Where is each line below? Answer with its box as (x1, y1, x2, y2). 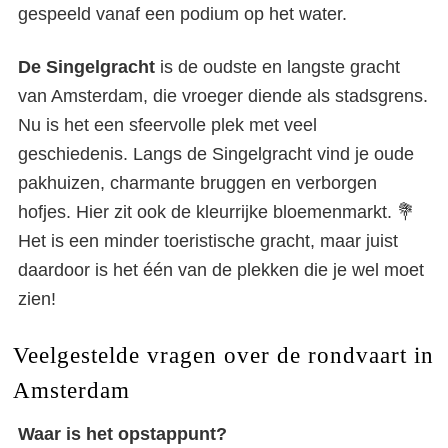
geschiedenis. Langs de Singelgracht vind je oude (18, 144, 414, 164)
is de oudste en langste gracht (155, 57, 400, 77)
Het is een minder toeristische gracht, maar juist (18, 231, 398, 251)
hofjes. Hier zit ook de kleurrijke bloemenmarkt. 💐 (18, 202, 415, 222)
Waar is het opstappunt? (18, 424, 227, 444)
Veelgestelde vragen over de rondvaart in (12, 342, 434, 368)
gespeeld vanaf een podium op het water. (18, 4, 352, 24)
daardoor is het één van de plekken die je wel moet (18, 260, 424, 280)
